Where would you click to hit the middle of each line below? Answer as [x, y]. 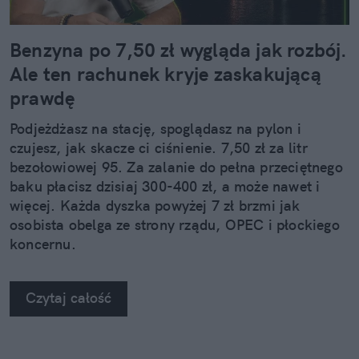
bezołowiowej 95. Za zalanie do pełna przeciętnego [176, 167]
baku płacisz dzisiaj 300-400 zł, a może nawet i [165, 186]
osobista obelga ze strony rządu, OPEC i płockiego [175, 224]
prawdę [42, 97]
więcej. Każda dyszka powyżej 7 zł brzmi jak [155, 205]
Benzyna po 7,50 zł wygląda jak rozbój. [179, 49]
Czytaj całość [69, 297]
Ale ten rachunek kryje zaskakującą [165, 73]
